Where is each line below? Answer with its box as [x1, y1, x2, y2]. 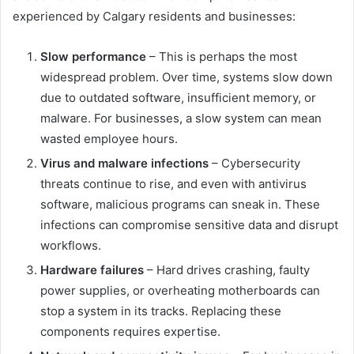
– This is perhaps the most [146, 48, 297, 64]
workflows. [40, 237, 101, 253]
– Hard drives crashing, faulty [144, 262, 310, 277]
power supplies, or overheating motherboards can [40, 282, 320, 298]
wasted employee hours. [40, 130, 178, 146]
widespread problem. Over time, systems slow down [40, 69, 333, 85]
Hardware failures [40, 262, 144, 277]
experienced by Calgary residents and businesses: [13, 8, 296, 24]
